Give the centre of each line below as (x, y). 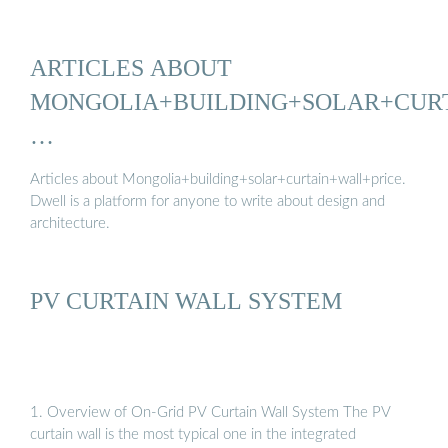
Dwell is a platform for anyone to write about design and (207, 201)
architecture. (70, 223)
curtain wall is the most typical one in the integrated (193, 434)
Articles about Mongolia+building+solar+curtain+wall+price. (218, 179)
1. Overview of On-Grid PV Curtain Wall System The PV (210, 412)
